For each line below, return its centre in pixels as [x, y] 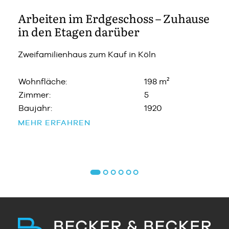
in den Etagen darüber [79, 31]
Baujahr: [35, 108]
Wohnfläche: [43, 81]
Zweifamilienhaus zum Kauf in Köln [87, 54]
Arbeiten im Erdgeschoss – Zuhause [114, 18]
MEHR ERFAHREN [54, 122]
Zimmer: [35, 95]
